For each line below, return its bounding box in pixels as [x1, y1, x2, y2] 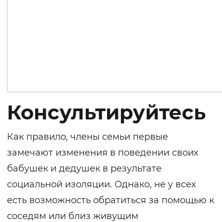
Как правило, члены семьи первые [7, 131, 168, 143]
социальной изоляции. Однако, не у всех [7, 179, 196, 190]
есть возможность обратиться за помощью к [7, 195, 214, 206]
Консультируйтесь [7, 100, 206, 125]
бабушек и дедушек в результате [7, 163, 162, 174]
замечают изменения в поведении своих [7, 147, 198, 159]
